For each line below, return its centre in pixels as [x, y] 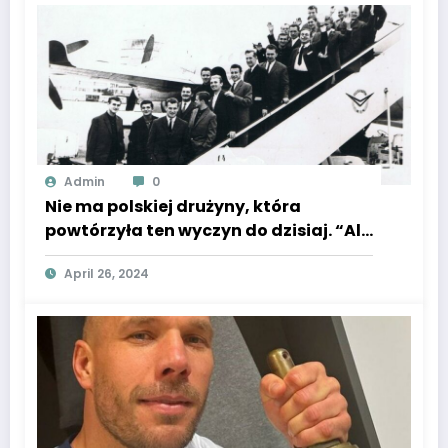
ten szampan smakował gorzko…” [190, 255]
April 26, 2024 [106, 274]
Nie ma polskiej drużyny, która [173, 207]
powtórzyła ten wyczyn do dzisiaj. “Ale [208, 231]
